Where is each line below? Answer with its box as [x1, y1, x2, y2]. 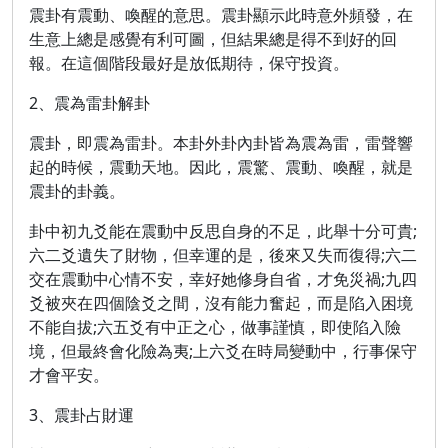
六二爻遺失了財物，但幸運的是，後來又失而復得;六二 [29, 244, 417, 266]
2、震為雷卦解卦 [29, 92, 150, 114]
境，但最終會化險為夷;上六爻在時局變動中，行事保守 [29, 340, 417, 362]
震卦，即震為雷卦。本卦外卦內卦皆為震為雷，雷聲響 [29, 132, 413, 154]
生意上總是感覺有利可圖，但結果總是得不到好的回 [29, 28, 397, 50]
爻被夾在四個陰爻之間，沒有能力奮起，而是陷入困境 [29, 292, 413, 314]
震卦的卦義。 [29, 180, 125, 202]
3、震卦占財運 [29, 404, 134, 426]
